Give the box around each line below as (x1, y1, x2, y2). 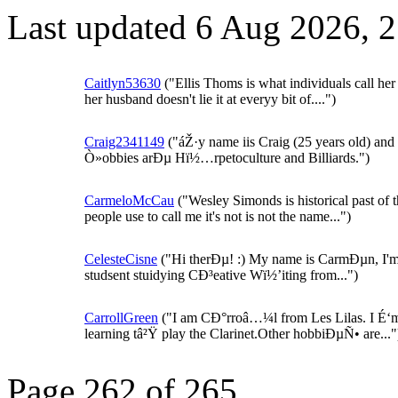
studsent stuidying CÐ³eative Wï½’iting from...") (84, 267, 358, 283)
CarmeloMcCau (84, 193, 174, 208)
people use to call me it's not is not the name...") (84, 209, 351, 224)
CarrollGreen (84, 310, 158, 325)
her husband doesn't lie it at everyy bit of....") (84, 92, 336, 107)
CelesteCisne (84, 251, 157, 267)
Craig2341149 (84, 134, 164, 149)
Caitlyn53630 (84, 76, 161, 91)
